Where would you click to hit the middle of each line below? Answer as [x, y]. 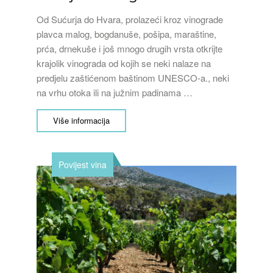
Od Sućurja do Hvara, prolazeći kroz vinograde [130, 19]
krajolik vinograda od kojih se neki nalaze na [124, 63]
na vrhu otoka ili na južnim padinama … [115, 92]
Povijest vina [83, 165]
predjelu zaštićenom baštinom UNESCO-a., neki [133, 78]
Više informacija [81, 120]
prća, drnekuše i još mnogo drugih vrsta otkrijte [129, 48]
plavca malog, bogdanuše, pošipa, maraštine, [126, 34]
